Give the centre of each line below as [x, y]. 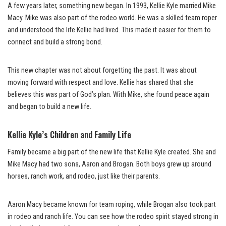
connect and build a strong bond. [55, 42]
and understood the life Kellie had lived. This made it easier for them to [109, 30]
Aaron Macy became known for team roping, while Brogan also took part [112, 204]
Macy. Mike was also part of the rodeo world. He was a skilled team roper [112, 18]
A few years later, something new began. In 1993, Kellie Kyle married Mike [112, 6]
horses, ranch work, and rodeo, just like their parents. [84, 176]
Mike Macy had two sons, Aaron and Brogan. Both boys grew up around [109, 164]
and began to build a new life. [49, 106]
